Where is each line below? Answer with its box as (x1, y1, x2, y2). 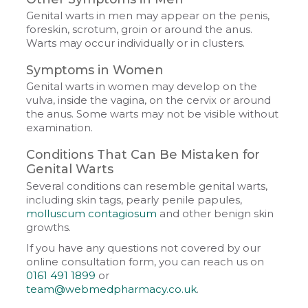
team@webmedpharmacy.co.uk (26, 283, 197, 296)
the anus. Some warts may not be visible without (26, 108, 279, 121)
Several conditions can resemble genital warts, (26, 179, 268, 192)
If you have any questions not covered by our (26, 241, 261, 254)
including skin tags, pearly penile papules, (26, 193, 243, 206)
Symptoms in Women (26, 63, 164, 78)
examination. (26, 122, 93, 135)
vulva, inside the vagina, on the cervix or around (26, 94, 272, 107)
